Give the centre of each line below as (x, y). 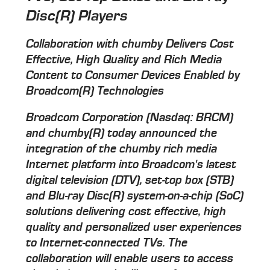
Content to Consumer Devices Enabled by (133, 76)
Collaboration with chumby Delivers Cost (130, 44)
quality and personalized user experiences (134, 228)
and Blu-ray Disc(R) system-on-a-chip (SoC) (135, 196)
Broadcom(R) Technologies (95, 91)
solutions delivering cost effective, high (126, 212)
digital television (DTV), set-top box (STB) (130, 181)
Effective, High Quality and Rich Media (124, 60)
